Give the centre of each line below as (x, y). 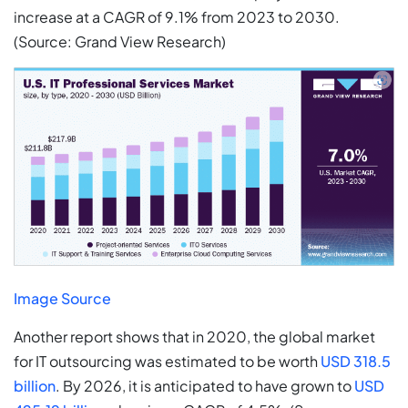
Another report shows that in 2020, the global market (194, 337)
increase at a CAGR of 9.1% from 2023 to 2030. (177, 17)
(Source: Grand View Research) (120, 41)
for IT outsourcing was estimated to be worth (167, 362)
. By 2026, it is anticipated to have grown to (205, 386)
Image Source (62, 299)
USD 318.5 (356, 362)
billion (35, 386)
